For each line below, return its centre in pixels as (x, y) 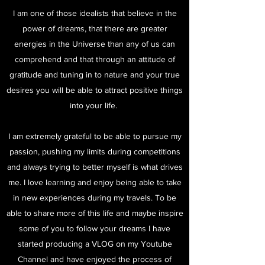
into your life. (95, 105)
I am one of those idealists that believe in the (95, 13)
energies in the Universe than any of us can (95, 44)
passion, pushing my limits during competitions (95, 151)
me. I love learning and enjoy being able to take (95, 182)
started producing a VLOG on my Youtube (95, 244)
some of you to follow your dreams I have (95, 228)
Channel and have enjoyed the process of (95, 259)
